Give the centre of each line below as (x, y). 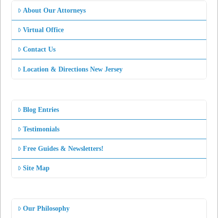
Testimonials (41, 129)
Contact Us (39, 50)
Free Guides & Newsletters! (64, 149)
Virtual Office (44, 30)
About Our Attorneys (54, 10)
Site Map (36, 168)
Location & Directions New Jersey (73, 69)
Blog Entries (41, 109)
